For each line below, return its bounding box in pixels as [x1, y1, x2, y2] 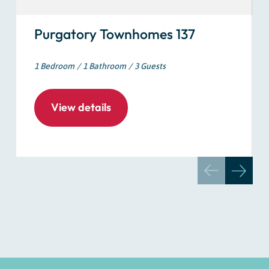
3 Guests [134, 61, 166, 71]
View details [50, 100, 111, 115]
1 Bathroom [82, 61, 126, 71]
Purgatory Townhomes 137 [34, 25, 195, 43]
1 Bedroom [34, 61, 74, 71]
